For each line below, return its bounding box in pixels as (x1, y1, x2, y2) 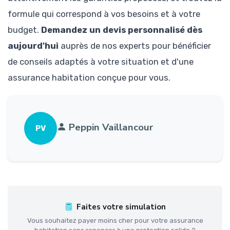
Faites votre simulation (76, 202, 166, 213)
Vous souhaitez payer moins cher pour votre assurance (27, 217, 203, 225)
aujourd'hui (8, 40, 59, 51)
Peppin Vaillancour (69, 120, 153, 134)
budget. (8, 24, 41, 35)
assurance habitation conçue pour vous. (8, 72, 170, 83)
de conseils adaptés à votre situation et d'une (8, 56, 194, 67)
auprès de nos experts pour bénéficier (59, 40, 211, 51)
